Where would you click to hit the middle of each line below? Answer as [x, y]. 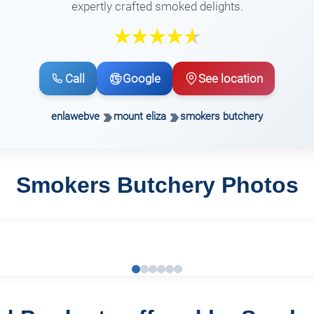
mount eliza [140, 117]
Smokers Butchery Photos [157, 185]
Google [142, 79]
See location [231, 79]
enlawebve [75, 117]
